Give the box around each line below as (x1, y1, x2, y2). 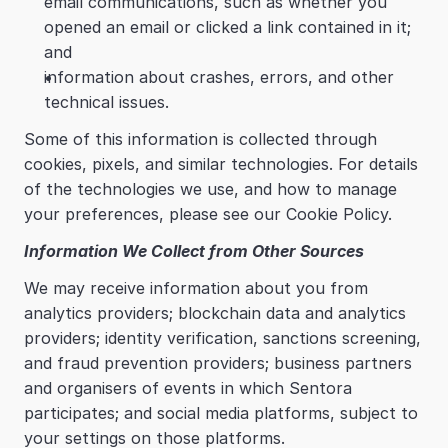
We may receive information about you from (24, 278, 368, 298)
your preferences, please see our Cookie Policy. (24, 204, 392, 224)
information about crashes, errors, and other (44, 67, 394, 87)
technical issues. (44, 92, 169, 112)
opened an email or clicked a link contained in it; (44, 17, 411, 37)
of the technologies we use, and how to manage (24, 179, 397, 199)
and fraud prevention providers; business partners (24, 353, 412, 373)
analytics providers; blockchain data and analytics (24, 303, 406, 323)
